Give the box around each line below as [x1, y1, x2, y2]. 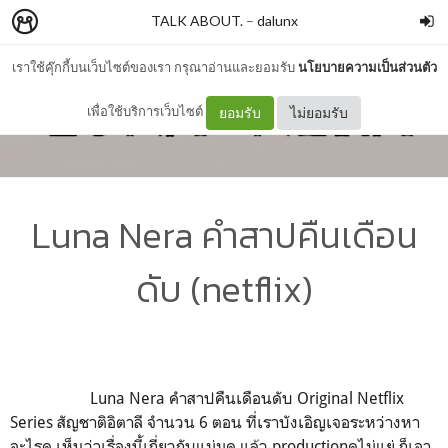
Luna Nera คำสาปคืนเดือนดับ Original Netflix [10, 387, 404, 408]
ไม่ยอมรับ [290, 103, 348, 121]
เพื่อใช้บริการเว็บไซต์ [87, 103, 206, 119]
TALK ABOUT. [150, 12, 243, 29]
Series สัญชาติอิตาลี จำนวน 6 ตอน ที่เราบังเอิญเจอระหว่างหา [10, 411, 420, 432]
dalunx [256, 12, 298, 29]
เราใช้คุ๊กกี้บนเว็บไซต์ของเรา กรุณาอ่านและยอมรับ [11, 59, 298, 75]
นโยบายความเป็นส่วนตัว [297, 59, 437, 75]
